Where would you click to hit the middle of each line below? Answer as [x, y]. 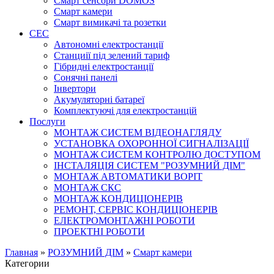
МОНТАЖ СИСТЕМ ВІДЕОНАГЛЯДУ [138, 132]
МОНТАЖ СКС [87, 187]
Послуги [47, 121]
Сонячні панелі [86, 77]
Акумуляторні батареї [99, 99]
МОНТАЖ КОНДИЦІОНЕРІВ [118, 198]
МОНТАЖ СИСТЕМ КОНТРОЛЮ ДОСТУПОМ [157, 154]
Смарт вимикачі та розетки [110, 22]
